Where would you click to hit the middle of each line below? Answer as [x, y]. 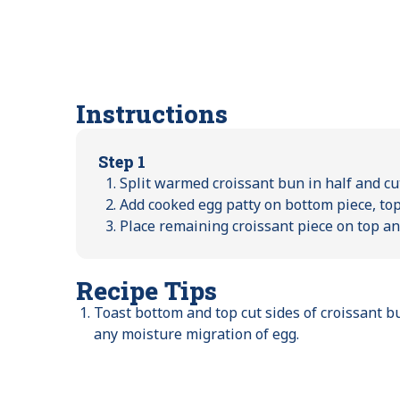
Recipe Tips [147, 290]
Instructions [152, 113]
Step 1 [122, 161]
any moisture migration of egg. [197, 333]
